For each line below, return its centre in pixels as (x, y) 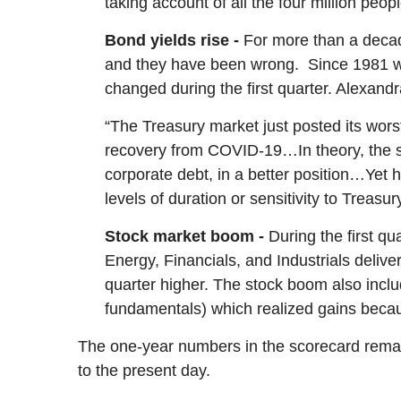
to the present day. (144, 371)
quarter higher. (159, 285)
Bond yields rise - (174, 41)
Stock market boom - (187, 237)
